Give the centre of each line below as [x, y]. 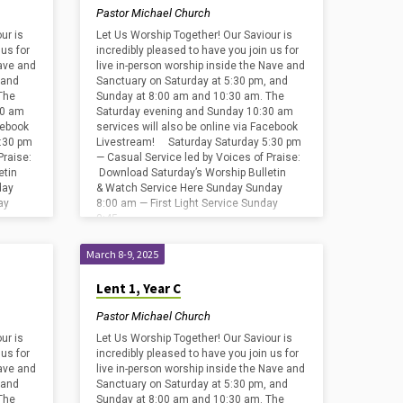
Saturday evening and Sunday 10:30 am [195, 112]
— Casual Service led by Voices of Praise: [200, 158]
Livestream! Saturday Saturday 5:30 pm [199, 143]
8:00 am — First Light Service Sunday [188, 204]
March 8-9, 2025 [123, 255]
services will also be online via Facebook [197, 127]
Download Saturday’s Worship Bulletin [192, 173]
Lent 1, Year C [139, 289]
